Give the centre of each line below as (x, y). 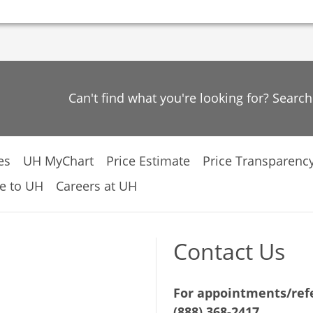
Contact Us (229, 251)
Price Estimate (148, 161)
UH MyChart (58, 161)
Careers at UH (96, 186)
